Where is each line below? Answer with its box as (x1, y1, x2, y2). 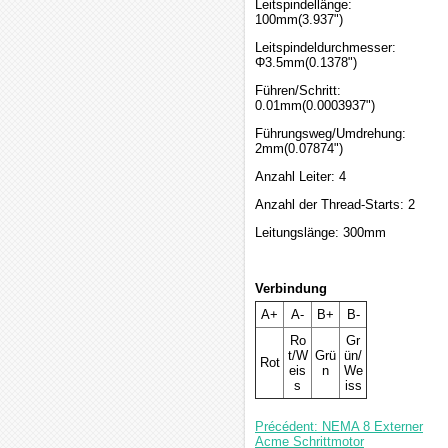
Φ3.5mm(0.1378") (255, 55, 357, 70)
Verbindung (255, 281, 327, 296)
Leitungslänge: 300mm (255, 225, 386, 240)
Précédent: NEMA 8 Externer (255, 419, 423, 434)
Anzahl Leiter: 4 (255, 169, 346, 184)
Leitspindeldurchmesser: (255, 40, 396, 55)
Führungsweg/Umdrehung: (255, 126, 406, 141)
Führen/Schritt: (255, 83, 341, 98)
